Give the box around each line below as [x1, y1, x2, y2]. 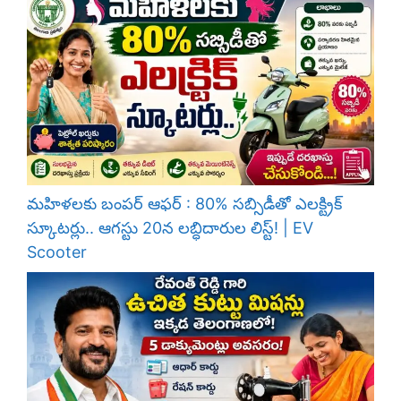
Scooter [27, 242, 87, 261]
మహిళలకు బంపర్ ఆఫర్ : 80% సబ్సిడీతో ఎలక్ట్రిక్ [27, 193, 342, 213]
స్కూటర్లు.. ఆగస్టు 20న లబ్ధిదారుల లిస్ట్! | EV [27, 218, 313, 237]
